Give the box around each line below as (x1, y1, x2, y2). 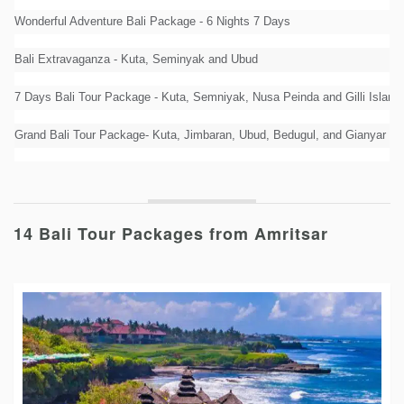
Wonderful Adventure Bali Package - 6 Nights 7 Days (14, 15, 290, 28)
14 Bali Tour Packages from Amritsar (14, 222, 328, 245)
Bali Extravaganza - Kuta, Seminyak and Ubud (14, 53, 258, 66)
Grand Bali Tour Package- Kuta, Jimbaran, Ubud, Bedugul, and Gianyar (14, 129, 386, 142)
